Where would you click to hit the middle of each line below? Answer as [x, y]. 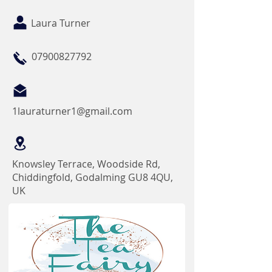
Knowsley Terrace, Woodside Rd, [86, 164]
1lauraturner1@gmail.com [72, 111]
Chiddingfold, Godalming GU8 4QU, [93, 177]
